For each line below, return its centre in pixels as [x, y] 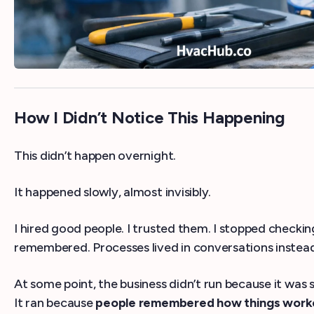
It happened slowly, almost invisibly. [113, 192]
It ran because [55, 303]
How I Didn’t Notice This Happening [150, 118]
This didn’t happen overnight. [95, 156]
